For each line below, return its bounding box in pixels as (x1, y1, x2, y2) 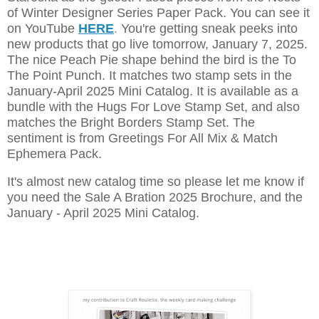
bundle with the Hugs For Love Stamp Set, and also (7, 99, 300, 114)
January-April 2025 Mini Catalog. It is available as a (7, 83, 298, 98)
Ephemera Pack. (7, 146, 102, 161)
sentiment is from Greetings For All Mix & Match (7, 130, 278, 145)
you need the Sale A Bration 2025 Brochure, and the (7, 190, 303, 205)
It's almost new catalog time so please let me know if (7, 174, 304, 189)
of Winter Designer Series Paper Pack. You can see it (7, 5, 310, 20)
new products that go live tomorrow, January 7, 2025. (7, 36, 308, 51)
